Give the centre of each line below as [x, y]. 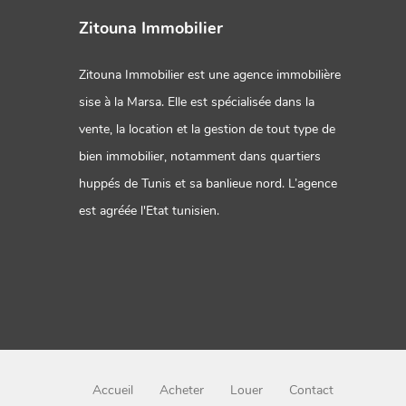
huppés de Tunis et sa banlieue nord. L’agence [208, 183]
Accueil [113, 390]
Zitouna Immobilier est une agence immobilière [210, 74]
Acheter [182, 390]
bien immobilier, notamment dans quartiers [200, 156]
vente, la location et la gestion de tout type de [207, 129]
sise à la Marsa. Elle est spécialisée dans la [197, 101]
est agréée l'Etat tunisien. [149, 210]
